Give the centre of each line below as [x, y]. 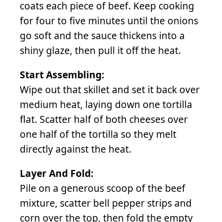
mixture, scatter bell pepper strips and [106, 203]
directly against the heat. [76, 149]
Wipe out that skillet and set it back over [110, 89]
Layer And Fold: [56, 173]
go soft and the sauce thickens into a [102, 35]
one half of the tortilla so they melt [98, 134]
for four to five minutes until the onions [109, 20]
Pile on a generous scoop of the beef [103, 188]
